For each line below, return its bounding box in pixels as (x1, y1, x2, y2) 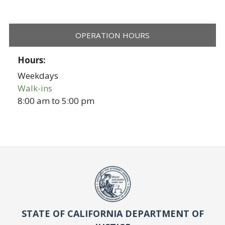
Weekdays (18, 70, 59, 82)
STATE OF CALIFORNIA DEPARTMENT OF (21, 207, 204, 220)
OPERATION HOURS (75, 30, 150, 40)
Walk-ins (18, 82, 53, 94)
